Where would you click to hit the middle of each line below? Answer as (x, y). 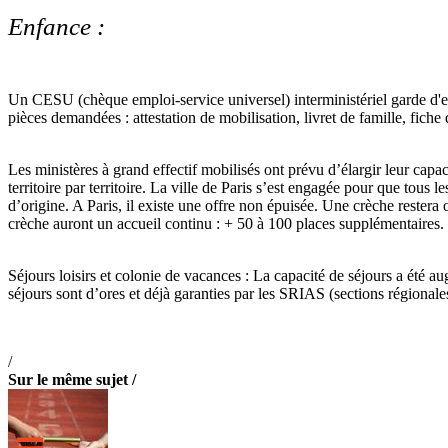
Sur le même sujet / (72, 379)
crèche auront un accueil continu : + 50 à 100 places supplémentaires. (226, 223)
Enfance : (56, 26)
